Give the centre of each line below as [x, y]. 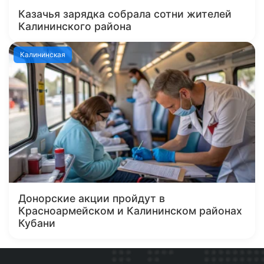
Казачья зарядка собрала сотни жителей [125, 14]
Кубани [37, 223]
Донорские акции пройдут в [92, 199]
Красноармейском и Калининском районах [130, 211]
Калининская [43, 55]
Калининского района [75, 27]
